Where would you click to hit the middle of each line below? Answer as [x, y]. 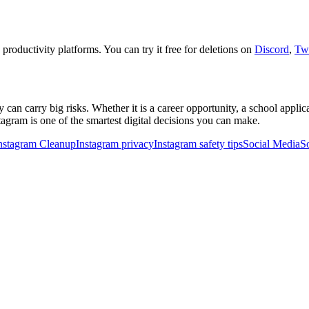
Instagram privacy [115, 143]
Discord [272, 49]
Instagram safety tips [198, 143]
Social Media [271, 143]
